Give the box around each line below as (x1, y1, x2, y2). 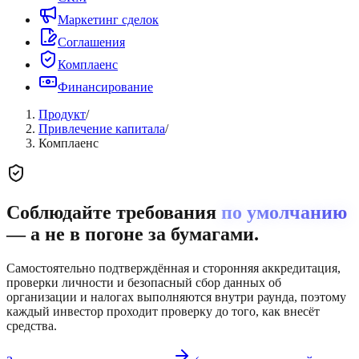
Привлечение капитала (38, 122, 165, 135)
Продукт (38, 107, 86, 121)
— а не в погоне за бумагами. (6, 223, 259, 244)
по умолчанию (221, 201, 347, 223)
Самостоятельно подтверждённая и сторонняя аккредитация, (6, 260, 341, 275)
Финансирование (58, 80, 153, 94)
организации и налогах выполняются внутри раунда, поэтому (6, 289, 346, 304)
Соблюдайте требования (6, 201, 221, 223)
